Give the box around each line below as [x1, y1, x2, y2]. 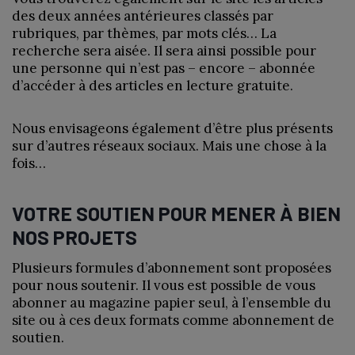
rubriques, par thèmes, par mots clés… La [12, 24, 277, 42]
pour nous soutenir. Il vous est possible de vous [12, 276, 315, 294]
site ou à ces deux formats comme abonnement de [12, 311, 334, 329]
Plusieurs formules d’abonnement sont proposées [12, 258, 331, 277]
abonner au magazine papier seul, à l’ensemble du [12, 293, 331, 311]
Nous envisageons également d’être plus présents [12, 119, 333, 137]
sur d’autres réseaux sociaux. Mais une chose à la [12, 136, 326, 155]
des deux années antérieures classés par [12, 6, 273, 25]
